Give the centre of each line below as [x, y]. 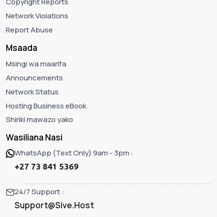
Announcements [34, 77]
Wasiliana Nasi [34, 138]
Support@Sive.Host [54, 205]
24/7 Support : [39, 191]
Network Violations [37, 16]
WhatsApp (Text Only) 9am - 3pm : [74, 153]
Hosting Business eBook [46, 106]
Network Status [32, 92]
